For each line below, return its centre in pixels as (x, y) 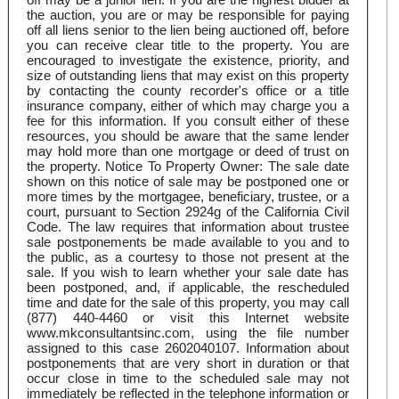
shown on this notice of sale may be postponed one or (188, 182)
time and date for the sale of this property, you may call (188, 303)
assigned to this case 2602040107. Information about (188, 348)
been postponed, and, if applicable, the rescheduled (188, 288)
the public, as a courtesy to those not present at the (188, 257)
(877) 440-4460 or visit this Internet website (188, 318)
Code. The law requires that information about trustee (188, 227)
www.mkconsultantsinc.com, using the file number (188, 333)
